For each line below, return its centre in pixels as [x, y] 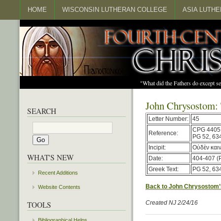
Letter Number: [168, 119]
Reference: [163, 133]
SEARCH [42, 111]
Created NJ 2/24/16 [172, 203]
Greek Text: [164, 169]
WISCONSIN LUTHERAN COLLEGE [115, 10]
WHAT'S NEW [50, 158]
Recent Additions [58, 173]
